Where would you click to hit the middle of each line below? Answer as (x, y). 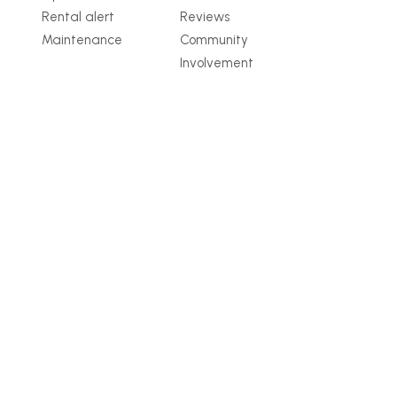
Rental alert (78, 17)
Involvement (217, 63)
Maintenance (82, 40)
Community (214, 40)
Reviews (205, 17)
